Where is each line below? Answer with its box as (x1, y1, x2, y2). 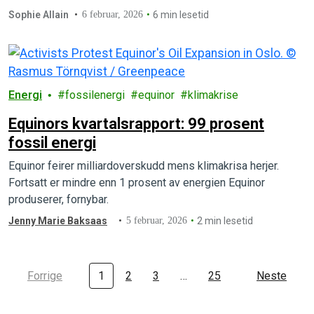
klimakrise (188, 88, 238, 102)
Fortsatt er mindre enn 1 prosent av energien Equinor (8, 176, 265, 189)
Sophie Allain (8, 9, 69, 20)
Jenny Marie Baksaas (8, 215, 107, 226)
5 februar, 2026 (126, 215, 188, 226)
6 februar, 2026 (82, 9, 144, 20)
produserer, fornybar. (8, 193, 109, 206)
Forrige (27, 269, 62, 282)
